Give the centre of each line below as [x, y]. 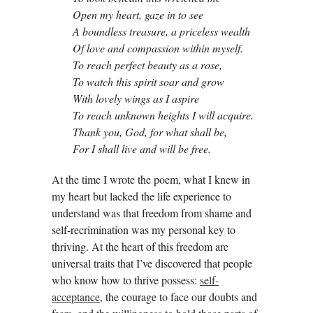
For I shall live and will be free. [142, 148]
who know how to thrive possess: [126, 279]
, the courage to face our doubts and [179, 296]
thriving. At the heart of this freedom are [140, 246]
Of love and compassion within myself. [158, 48]
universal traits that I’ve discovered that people [152, 263]
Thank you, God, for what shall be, [150, 131]
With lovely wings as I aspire [136, 98]
